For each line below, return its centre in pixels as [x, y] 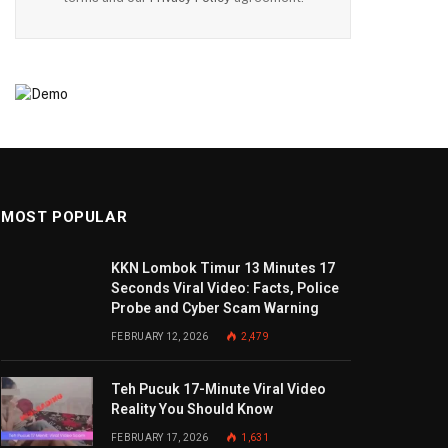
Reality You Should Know [192, 409]
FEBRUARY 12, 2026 [160, 336]
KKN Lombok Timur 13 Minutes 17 [223, 268]
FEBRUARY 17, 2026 [160, 437]
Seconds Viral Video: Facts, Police [225, 288]
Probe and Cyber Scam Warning [215, 308]
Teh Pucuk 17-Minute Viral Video [218, 389]
